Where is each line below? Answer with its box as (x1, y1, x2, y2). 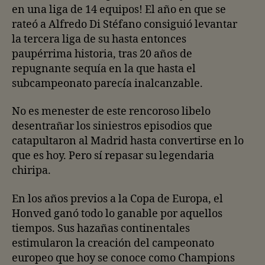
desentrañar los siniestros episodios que (12, 119, 212, 133)
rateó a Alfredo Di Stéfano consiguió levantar (12, 17, 237, 31)
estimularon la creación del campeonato (12, 236, 214, 250)
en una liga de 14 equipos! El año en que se (12, 2, 226, 17)
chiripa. (12, 164, 51, 177)
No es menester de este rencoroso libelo (12, 105, 211, 118)
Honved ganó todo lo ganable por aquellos (12, 206, 222, 221)
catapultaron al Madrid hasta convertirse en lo (12, 134, 244, 148)
